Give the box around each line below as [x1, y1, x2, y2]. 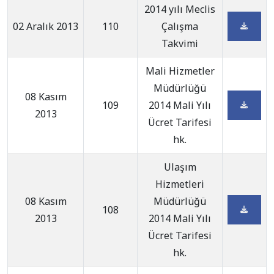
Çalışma [161, 20, 198, 33]
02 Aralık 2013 [13, 20, 78, 33]
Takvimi [161, 37, 198, 50]
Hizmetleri [155, 177, 204, 191]
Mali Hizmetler [145, 64, 215, 78]
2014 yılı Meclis [144, 2, 215, 16]
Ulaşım [163, 160, 196, 174]
